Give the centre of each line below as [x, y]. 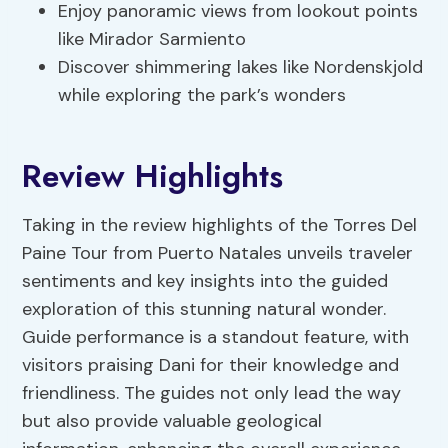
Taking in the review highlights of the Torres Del [220, 225]
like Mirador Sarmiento [152, 39]
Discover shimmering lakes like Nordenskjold [241, 67]
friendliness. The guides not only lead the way [212, 393]
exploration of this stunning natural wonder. [204, 309]
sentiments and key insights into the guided [205, 281]
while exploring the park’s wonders [202, 95]
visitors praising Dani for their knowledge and [211, 365]
